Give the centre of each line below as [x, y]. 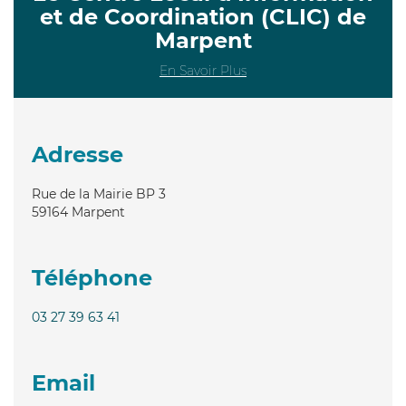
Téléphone [92, 277]
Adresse [77, 154]
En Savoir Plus [203, 70]
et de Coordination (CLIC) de [203, 16]
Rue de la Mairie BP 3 [99, 193]
